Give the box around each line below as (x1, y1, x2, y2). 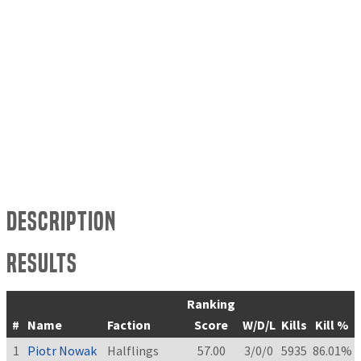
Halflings (107, 342, 160, 359)
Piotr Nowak (27, 342, 98, 359)
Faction (107, 317, 151, 334)
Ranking (187, 296, 235, 313)
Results (6, 247, 77, 280)
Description (6, 205, 116, 238)
